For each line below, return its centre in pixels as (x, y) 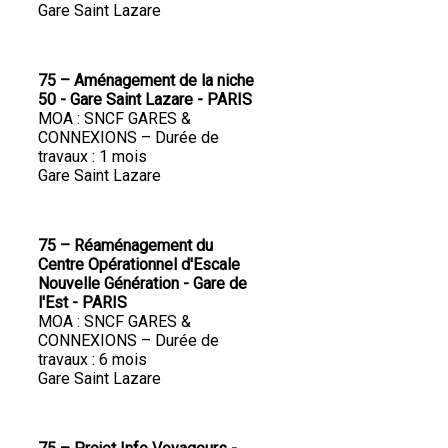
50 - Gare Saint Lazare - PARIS (147, 100)
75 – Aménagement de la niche (146, 81)
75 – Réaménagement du (125, 246)
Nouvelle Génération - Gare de (142, 284)
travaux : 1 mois (92, 157)
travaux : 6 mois (92, 360)
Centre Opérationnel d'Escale (139, 265)
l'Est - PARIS (84, 303)
